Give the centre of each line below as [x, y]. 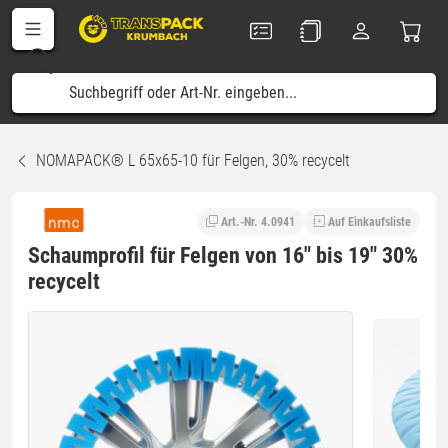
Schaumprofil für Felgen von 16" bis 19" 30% [223, 255]
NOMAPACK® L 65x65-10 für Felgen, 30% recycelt [193, 160]
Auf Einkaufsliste [369, 221]
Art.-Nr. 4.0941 [258, 221]
